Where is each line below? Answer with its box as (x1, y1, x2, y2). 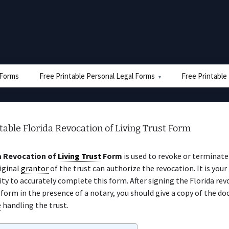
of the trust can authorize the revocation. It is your (49, 163, 227, 173)
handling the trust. (1, 200, 68, 210)
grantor (21, 163, 49, 173)
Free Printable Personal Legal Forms (39, 71, 155, 81)
